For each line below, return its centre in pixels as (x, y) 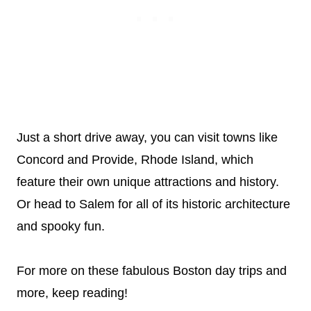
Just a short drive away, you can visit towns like (147, 137)
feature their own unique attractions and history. (148, 182)
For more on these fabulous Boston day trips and (152, 271)
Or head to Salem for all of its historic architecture (153, 204)
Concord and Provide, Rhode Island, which (135, 160)
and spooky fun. (61, 226)
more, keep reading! (72, 293)
